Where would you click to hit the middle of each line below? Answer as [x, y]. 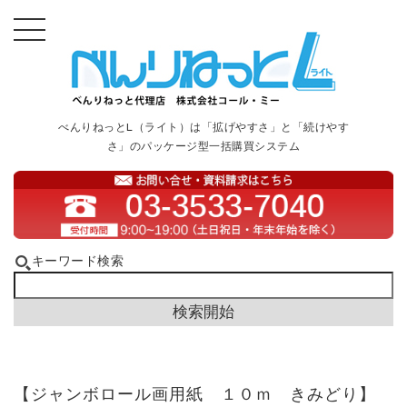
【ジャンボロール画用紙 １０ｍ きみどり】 [194, 396]
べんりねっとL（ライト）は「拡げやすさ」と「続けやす [203, 129]
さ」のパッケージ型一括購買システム [203, 148]
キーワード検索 [78, 263]
